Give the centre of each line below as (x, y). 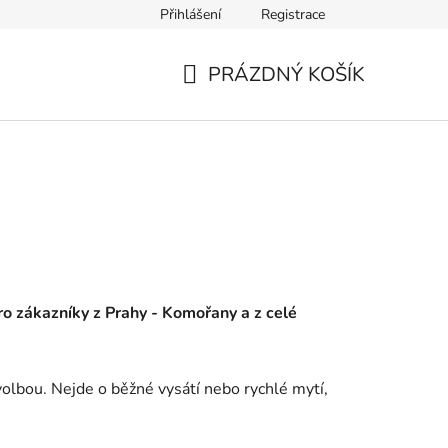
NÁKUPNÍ (226, 98)
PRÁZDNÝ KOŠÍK (286, 74)
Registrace (293, 14)
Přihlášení (190, 14)
